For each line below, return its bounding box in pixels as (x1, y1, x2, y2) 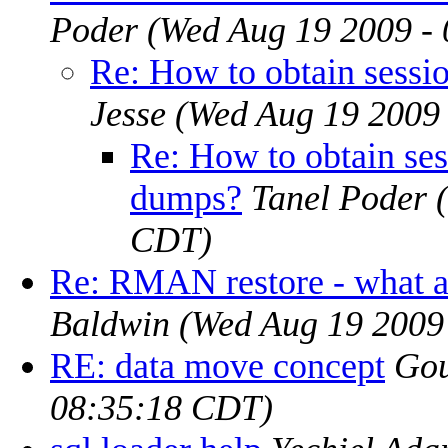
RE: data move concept (50, 345, 385, 386)
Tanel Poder (251, 177, 427, 218)
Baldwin (50, 303, 170, 344)
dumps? (130, 177, 242, 218)
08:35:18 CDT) (50, 387, 273, 428)
